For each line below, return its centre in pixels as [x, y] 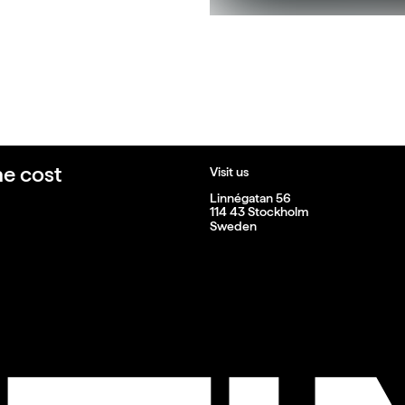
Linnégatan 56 [250, 198]
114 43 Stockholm [259, 212]
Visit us [229, 171]
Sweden [233, 226]
